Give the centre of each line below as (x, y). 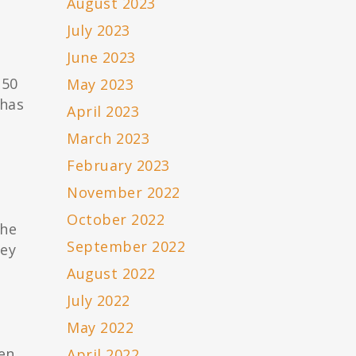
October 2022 (116, 220)
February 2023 (118, 166)
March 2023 (108, 139)
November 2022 (124, 193)
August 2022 (111, 274)
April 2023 (103, 112)
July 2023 (99, 31)
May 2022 (101, 328)
